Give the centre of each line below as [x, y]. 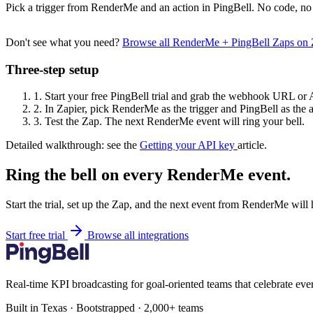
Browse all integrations [138, 235]
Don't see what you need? [64, 42]
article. [252, 145]
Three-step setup [52, 69]
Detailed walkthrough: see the [73, 145]
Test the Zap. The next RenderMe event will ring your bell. [173, 122]
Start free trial [37, 235]
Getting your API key [189, 145]
